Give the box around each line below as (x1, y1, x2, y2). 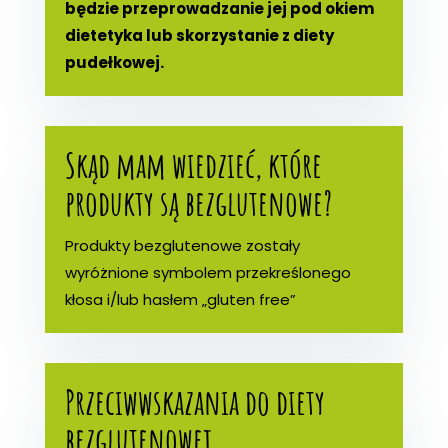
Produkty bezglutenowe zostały (64, 234, 300, 256)
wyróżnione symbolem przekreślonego (64, 261, 351, 283)
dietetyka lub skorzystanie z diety (64, 24, 334, 46)
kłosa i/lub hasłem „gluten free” (64, 288, 296, 310)
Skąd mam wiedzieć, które (64, 141, 322, 187)
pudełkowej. (64, 51, 164, 73)
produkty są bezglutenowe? (64, 179, 332, 225)
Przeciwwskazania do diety (64, 378, 325, 424)
